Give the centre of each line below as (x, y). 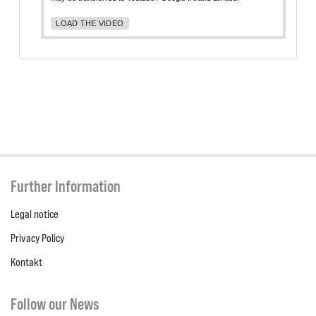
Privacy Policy (37, 238)
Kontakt (26, 262)
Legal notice (35, 214)
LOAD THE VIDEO (90, 23)
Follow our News (55, 304)
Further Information (66, 186)
